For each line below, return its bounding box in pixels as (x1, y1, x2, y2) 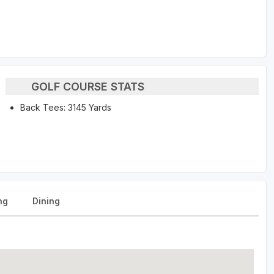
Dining (32, 196, 60, 207)
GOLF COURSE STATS (31, 80, 145, 93)
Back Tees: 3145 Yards (20, 102, 111, 113)
